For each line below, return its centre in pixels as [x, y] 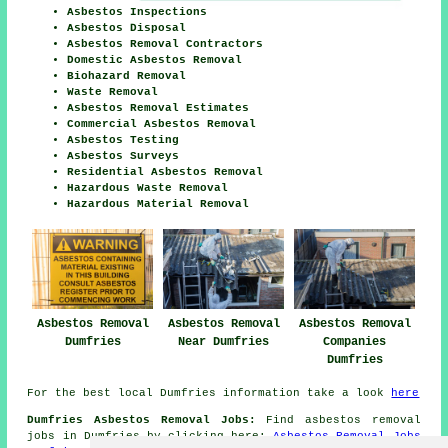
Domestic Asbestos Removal [155, 60]
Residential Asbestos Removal [165, 172]
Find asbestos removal [338, 419]
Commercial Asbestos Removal [162, 124]
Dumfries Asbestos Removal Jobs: [141, 419]
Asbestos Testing [123, 140]
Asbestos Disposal [127, 28]
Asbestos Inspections [137, 12]
